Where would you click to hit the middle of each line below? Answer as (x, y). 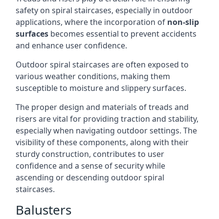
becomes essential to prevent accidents (122, 34)
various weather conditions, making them (93, 76)
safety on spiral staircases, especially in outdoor (104, 10)
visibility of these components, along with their (102, 142)
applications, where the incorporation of (91, 22)
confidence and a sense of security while (90, 166)
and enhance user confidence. (71, 45)
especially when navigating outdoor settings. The (106, 131)
